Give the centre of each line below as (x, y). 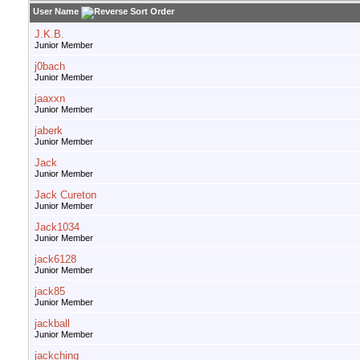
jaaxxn (50, 99)
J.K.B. (49, 35)
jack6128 (55, 260)
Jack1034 (57, 227)
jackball (52, 324)
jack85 (50, 292)
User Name (56, 12)
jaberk (49, 131)
